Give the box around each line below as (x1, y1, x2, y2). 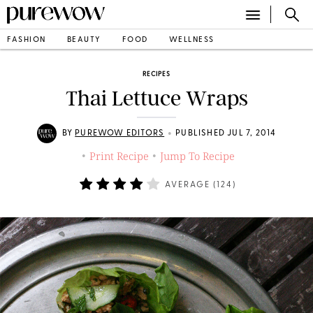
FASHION (7, 36, 46, 44)
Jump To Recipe (160, 149, 235, 163)
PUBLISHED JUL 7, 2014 (175, 129, 277, 138)
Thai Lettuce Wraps (65, 86, 248, 111)
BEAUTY (66, 36, 101, 44)
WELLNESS (168, 36, 214, 44)
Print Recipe (89, 149, 149, 163)
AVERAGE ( (164, 181, 217, 189)
